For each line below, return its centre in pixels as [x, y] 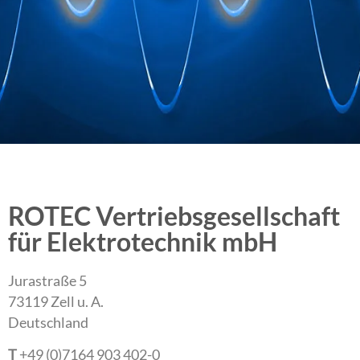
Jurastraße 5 [47, 281]
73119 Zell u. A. [56, 302]
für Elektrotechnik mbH [143, 241]
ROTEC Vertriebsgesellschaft [174, 216]
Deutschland [48, 323]
